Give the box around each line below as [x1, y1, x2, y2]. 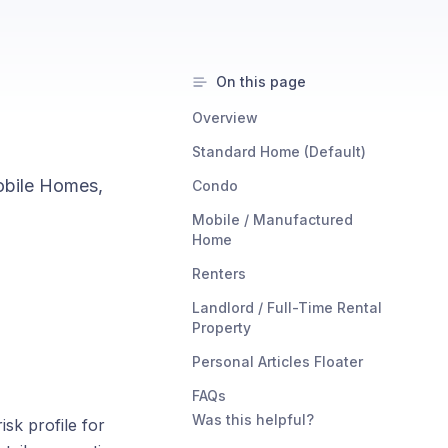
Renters [192, 265, 246, 282]
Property [192, 319, 251, 336]
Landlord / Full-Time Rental [192, 299, 383, 316]
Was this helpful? [192, 411, 314, 428]
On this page [216, 73, 306, 90]
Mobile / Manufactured [192, 211, 353, 228]
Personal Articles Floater [192, 353, 363, 370]
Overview [192, 109, 258, 126]
